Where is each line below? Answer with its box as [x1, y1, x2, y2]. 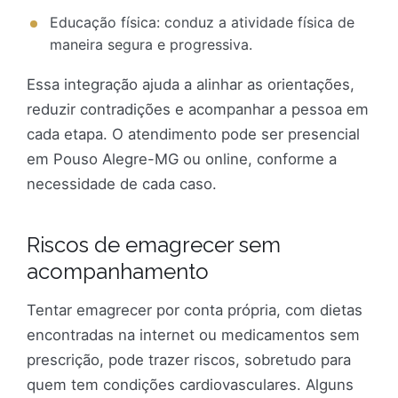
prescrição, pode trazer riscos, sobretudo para [27, 351, 351, 370]
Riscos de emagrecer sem [27, 232, 281, 259]
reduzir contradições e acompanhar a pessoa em [27, 100, 369, 119]
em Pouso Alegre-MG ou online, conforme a [27, 150, 337, 169]
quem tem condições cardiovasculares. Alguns [27, 376, 354, 394]
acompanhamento [27, 259, 209, 285]
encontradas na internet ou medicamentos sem [27, 326, 360, 345]
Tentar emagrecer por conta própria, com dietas [27, 301, 362, 320]
